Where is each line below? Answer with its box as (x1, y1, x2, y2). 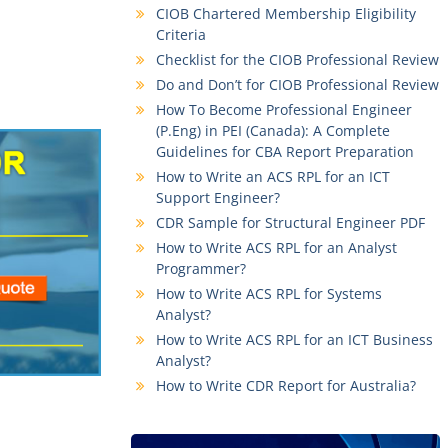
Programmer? (155, 259, 246, 278)
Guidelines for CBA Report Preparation (155, 142, 414, 161)
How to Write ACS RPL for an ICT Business (155, 330, 433, 349)
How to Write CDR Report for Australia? (155, 376, 416, 395)
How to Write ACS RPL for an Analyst (155, 238, 397, 257)
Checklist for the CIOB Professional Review (155, 50, 439, 69)
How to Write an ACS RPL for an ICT (155, 167, 390, 186)
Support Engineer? (155, 188, 280, 207)
